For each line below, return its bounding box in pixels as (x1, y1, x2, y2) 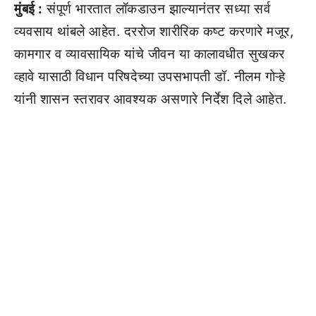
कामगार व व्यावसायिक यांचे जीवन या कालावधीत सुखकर (14, 46, 285, 62)
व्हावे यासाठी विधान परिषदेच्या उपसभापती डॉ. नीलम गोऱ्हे (14, 68, 285, 85)
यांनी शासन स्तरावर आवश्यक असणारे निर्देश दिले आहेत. (14, 91, 287, 107)
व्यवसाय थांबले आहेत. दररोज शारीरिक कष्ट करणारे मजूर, (14, 23, 293, 39)
